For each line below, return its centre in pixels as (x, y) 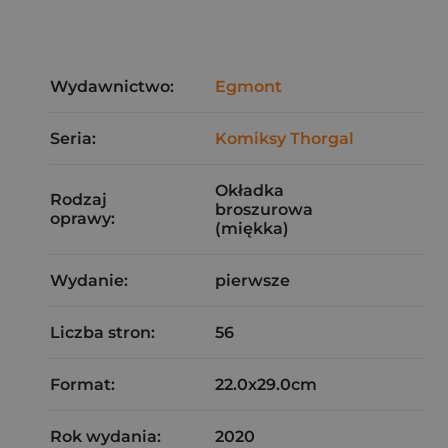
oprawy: (82, 218)
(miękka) (252, 228)
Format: (82, 384)
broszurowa (264, 209)
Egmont (248, 86)
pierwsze (252, 280)
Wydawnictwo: (112, 86)
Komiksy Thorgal (284, 138)
